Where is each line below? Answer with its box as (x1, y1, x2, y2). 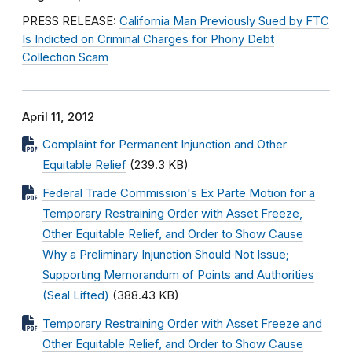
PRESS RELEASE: (22, 14, 119, 28)
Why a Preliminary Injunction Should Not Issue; (42, 247, 289, 262)
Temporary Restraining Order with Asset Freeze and (42, 317, 322, 331)
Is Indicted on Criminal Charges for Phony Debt (22, 32, 274, 46)
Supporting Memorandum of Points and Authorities (42, 268, 314, 282)
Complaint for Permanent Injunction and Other (42, 137, 287, 152)
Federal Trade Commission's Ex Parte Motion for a (42, 186, 315, 200)
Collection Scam (22, 50, 108, 64)
